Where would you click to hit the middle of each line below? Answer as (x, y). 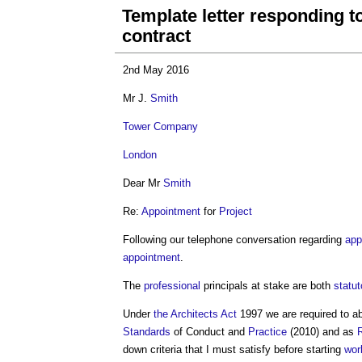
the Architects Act (195, 314)
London (140, 155)
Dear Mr (143, 183)
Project (236, 211)
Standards (147, 332)
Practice (267, 332)
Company (176, 126)
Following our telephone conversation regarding (234, 240)
